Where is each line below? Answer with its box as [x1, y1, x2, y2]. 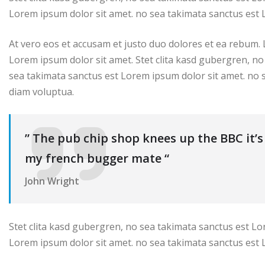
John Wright [25, 174, 79, 188]
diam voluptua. [9, 85, 74, 99]
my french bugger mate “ [25, 150, 169, 167]
